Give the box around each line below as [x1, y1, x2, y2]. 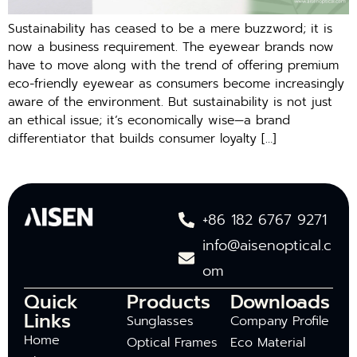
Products [127, 288, 211, 317]
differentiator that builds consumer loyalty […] [8, 128, 277, 148]
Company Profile [229, 312, 329, 331]
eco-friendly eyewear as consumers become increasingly [8, 73, 344, 93]
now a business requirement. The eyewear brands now [8, 37, 334, 57]
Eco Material [229, 333, 305, 353]
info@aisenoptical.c [202, 234, 331, 257]
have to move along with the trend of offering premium [8, 55, 339, 75]
